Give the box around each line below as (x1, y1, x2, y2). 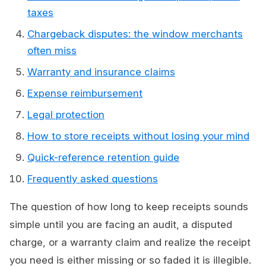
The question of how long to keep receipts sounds (9, 201, 248, 213)
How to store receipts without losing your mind (27, 130, 249, 142)
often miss (27, 45, 77, 57)
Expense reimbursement (27, 87, 142, 100)
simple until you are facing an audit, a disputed (9, 218, 232, 231)
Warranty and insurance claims (27, 66, 175, 78)
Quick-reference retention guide (27, 151, 179, 164)
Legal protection (27, 109, 104, 121)
